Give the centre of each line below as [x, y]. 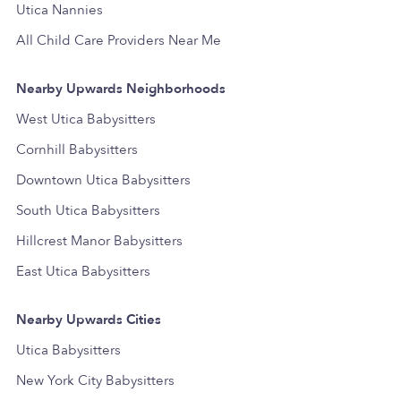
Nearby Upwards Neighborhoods [121, 88]
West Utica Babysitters [86, 119]
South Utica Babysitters [88, 210]
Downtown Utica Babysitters [103, 179]
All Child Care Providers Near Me [119, 40]
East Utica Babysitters [83, 271]
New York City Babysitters [95, 380]
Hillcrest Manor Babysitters [99, 240]
